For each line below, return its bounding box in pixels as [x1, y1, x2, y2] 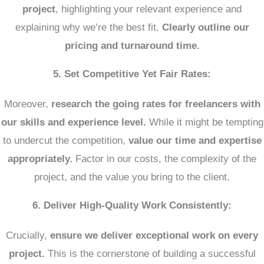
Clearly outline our [161, 22, 249, 33]
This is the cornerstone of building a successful [44, 248, 256, 259]
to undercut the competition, [2, 135, 128, 146]
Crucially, [6, 230, 50, 241]
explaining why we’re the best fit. [15, 22, 162, 33]
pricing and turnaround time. [64, 40, 200, 51]
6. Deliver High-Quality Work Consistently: [32, 200, 232, 211]
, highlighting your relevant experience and [55, 4, 242, 15]
